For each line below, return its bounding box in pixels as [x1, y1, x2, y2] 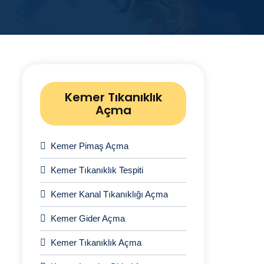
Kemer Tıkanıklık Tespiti [51, 165, 143, 175]
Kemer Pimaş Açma [51, 141, 128, 151]
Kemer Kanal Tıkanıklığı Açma [51, 189, 168, 199]
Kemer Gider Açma [51, 213, 125, 223]
